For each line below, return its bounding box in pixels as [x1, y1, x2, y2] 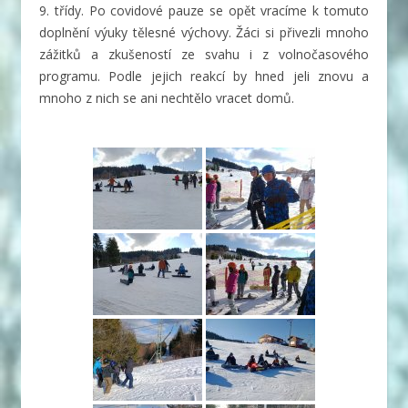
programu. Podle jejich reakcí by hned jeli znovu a [39, 66, 369, 85]
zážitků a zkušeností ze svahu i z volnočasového [39, 45, 369, 63]
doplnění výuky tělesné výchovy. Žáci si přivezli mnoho [39, 23, 369, 41]
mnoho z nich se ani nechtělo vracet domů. [39, 88, 294, 107]
